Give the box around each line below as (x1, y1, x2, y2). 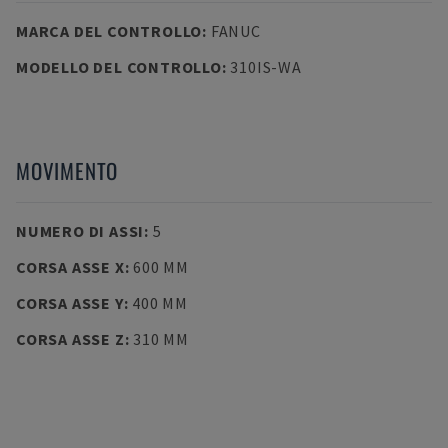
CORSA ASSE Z (16, 329, 125, 349)
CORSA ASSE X (16, 257, 125, 277)
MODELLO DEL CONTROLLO (16, 57, 222, 77)
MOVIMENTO (16, 155, 119, 186)
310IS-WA (230, 57, 302, 77)
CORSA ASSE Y (16, 293, 124, 313)
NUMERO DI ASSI (16, 221, 145, 241)
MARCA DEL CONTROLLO (16, 21, 203, 41)
